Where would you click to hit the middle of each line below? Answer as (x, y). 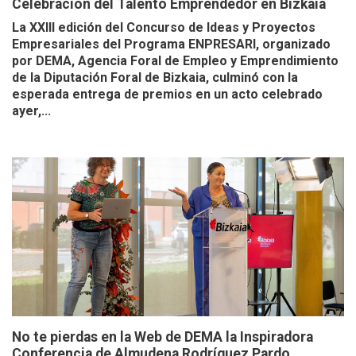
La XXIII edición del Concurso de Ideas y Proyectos (164, 28)
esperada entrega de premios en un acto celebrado (167, 95)
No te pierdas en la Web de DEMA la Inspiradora (163, 337)
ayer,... (31, 111)
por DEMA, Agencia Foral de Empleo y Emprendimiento (175, 61)
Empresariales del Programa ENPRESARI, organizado (171, 44)
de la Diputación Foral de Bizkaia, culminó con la (155, 78)
